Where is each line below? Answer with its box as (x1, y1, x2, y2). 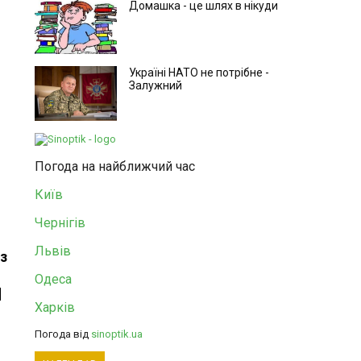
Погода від (34, 328, 91, 340)
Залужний (128, 79, 182, 92)
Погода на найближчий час (34, 159, 195, 174)
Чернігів (34, 215, 85, 230)
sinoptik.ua (90, 328, 143, 340)
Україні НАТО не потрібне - (128, 66, 269, 79)
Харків (34, 300, 75, 315)
